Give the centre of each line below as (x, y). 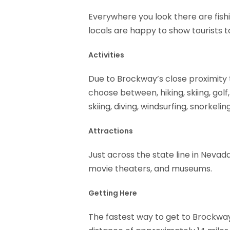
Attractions (111, 131)
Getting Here (113, 193)
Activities (106, 55)
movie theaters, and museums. (150, 169)
